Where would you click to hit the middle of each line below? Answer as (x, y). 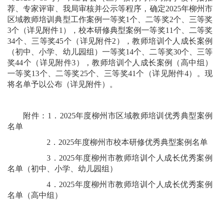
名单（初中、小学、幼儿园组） (62, 169)
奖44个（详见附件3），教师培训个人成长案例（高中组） (110, 63)
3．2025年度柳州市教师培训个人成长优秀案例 (110, 158)
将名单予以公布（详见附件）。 (62, 84)
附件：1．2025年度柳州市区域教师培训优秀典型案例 (110, 116)
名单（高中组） (35, 195)
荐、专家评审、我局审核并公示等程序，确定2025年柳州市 (110, 9)
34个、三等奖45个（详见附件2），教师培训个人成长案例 (110, 41)
